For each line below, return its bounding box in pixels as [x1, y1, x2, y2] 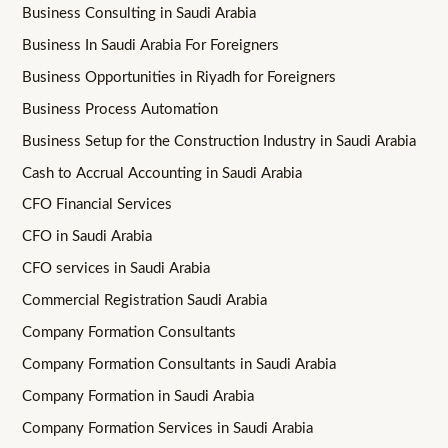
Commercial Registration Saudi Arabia [22, 293, 268, 309]
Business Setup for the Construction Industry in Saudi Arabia [22, 133, 417, 149]
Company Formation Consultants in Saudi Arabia [22, 357, 337, 373]
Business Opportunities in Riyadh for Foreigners [22, 69, 337, 85]
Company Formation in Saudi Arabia [22, 389, 255, 405]
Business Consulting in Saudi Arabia [22, 5, 257, 21]
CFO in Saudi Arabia [22, 229, 153, 245]
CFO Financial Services [22, 197, 173, 213]
